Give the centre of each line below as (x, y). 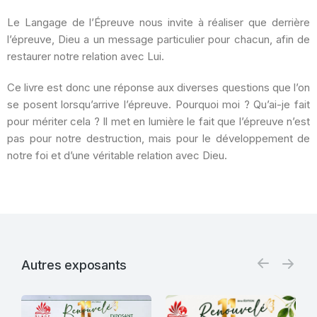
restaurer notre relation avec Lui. (87, 56)
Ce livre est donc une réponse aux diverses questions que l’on (158, 87)
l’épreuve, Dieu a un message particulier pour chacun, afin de (158, 39)
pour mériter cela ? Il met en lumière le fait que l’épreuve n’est (158, 121)
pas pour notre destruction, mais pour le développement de (158, 138)
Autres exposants (74, 265)
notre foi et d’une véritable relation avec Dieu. (117, 155)
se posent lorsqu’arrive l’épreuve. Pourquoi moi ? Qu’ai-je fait (158, 104)
